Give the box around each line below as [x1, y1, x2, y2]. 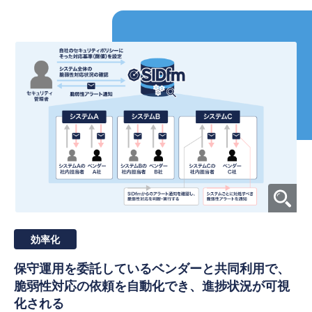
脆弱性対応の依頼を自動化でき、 [14, 279, 202, 294]
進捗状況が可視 [202, 279, 290, 294]
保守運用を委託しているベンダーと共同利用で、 [14, 262, 290, 276]
